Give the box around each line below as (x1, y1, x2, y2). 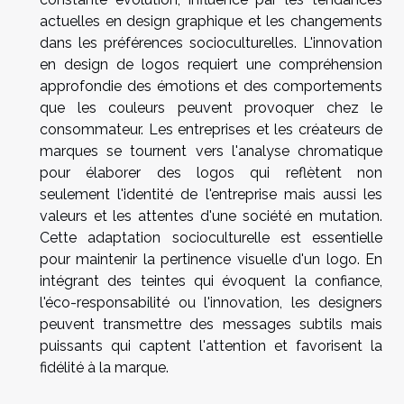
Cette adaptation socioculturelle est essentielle (40, 229, 382, 247)
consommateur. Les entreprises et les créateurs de (40, 121, 382, 139)
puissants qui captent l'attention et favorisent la (40, 337, 382, 355)
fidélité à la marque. (40, 359, 169, 377)
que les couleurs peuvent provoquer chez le (40, 99, 382, 117)
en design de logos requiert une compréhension (40, 56, 382, 74)
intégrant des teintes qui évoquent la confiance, (40, 272, 382, 290)
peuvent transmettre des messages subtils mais (40, 316, 382, 334)
